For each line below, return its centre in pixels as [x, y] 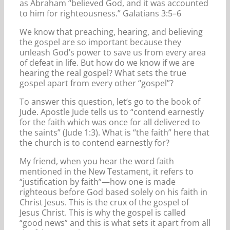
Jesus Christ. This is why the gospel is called [103, 212]
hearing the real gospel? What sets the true [103, 73]
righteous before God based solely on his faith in [113, 192]
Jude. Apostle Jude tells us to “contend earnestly [112, 112]
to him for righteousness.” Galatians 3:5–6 [100, 13]
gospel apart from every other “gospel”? [97, 83]
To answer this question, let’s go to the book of [110, 101]
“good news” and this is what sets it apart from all [115, 223]
